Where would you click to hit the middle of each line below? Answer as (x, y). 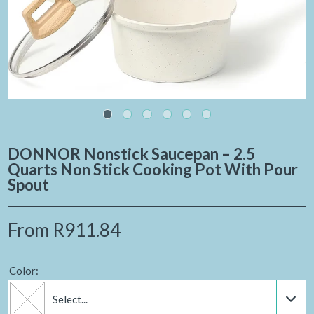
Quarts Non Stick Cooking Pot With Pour (153, 170)
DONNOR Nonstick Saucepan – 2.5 (132, 154)
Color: (23, 271)
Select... (70, 300)
